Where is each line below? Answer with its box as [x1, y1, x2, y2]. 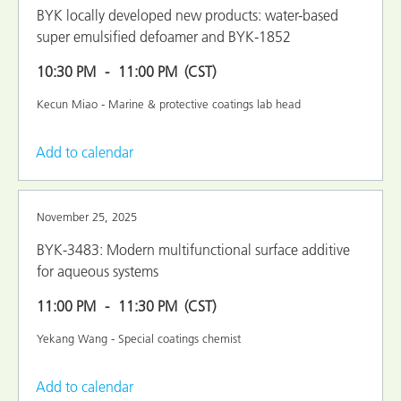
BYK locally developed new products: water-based [37, 5, 338, 24]
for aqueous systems [37, 261, 158, 280]
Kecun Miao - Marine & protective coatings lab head [37, 96, 301, 111]
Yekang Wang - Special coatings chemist [37, 330, 241, 346]
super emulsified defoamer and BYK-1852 [37, 27, 291, 46]
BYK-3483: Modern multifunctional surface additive [37, 240, 350, 259]
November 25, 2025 [37, 209, 137, 224]
